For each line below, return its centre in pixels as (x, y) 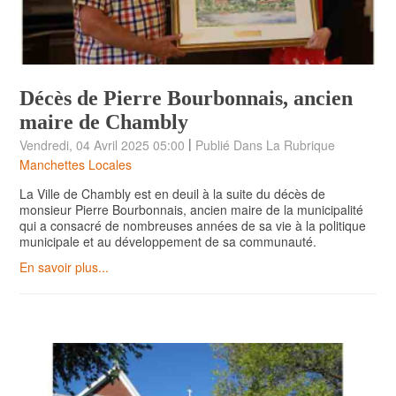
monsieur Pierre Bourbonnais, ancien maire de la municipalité (191, 210)
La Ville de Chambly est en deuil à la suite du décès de (172, 194)
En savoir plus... (64, 267)
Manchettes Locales (76, 165)
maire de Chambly (104, 122)
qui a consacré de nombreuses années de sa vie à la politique (193, 226)
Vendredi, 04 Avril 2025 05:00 (104, 145)
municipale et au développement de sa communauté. (168, 242)
